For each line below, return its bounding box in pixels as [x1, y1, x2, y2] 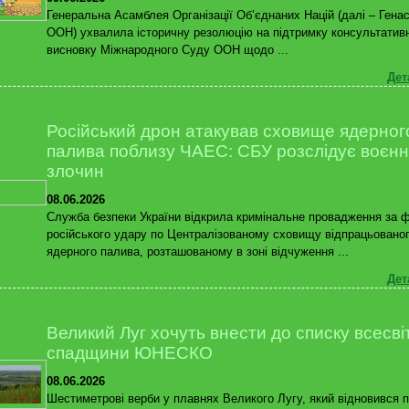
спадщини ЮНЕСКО [47, 343, 213, 362]
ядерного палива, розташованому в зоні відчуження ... [47, 244, 349, 258]
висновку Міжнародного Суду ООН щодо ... [47, 42, 288, 57]
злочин [47, 162, 104, 181]
